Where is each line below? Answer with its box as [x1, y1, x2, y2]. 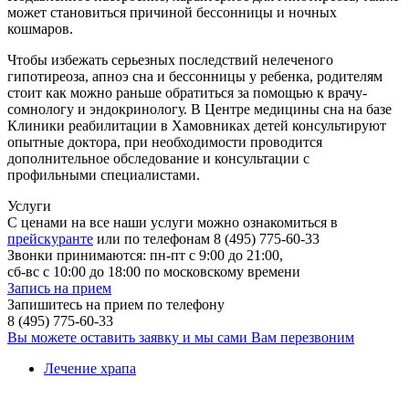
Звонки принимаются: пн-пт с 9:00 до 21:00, [7, 246, 283, 263]
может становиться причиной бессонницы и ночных [7, 4, 337, 20]
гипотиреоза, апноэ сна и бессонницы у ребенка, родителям [7, 68, 383, 84]
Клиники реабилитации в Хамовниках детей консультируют [7, 117, 386, 133]
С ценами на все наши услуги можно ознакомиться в [7, 214, 338, 230]
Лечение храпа [44, 360, 136, 376]
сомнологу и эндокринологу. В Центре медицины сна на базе [7, 100, 392, 117]
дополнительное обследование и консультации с [7, 150, 309, 166]
